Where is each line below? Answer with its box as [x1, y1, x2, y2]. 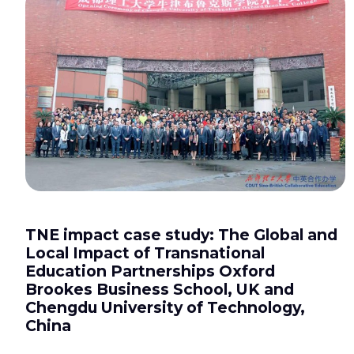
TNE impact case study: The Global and [25, 225, 337, 245]
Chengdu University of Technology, [25, 298, 305, 318]
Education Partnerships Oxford [25, 262, 275, 281]
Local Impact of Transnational [25, 243, 265, 263]
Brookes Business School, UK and [25, 280, 294, 299]
